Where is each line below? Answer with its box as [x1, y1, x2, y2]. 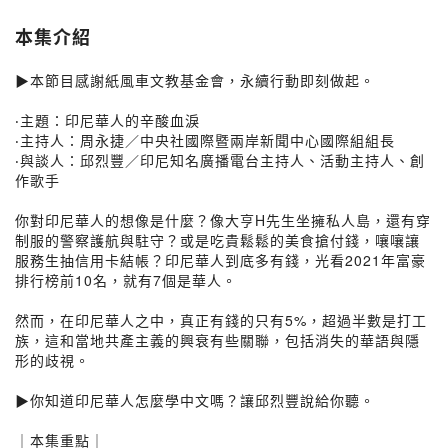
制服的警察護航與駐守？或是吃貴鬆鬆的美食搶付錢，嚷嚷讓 [15, 230, 420, 250]
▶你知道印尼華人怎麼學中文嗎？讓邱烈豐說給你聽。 [15, 390, 375, 410]
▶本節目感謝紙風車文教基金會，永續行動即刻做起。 [15, 70, 375, 90]
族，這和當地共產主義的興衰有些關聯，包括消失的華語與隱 [15, 330, 420, 350]
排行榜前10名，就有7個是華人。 [15, 270, 237, 290]
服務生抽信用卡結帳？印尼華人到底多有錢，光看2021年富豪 [15, 250, 426, 270]
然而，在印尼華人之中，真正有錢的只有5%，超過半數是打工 [15, 310, 427, 330]
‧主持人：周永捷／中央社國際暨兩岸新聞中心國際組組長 [15, 130, 395, 150]
